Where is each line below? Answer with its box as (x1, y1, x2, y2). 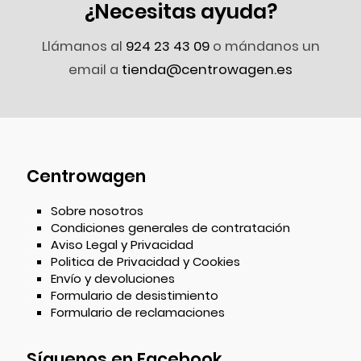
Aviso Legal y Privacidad (51, 236, 193, 253)
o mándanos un (209, 37, 320, 56)
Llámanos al (41, 37, 126, 56)
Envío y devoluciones (51, 270, 175, 287)
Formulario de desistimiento (51, 287, 218, 304)
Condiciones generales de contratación (51, 219, 290, 236)
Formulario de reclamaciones (51, 304, 225, 321)
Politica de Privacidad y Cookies (51, 253, 240, 270)
